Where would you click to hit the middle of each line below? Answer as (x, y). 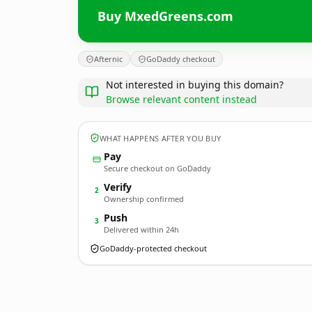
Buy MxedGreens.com (165, 16)
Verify (118, 187)
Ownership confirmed (144, 199)
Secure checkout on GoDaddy (157, 168)
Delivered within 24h (141, 229)
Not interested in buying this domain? (195, 85)
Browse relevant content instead (181, 99)
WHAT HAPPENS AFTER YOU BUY (161, 138)
